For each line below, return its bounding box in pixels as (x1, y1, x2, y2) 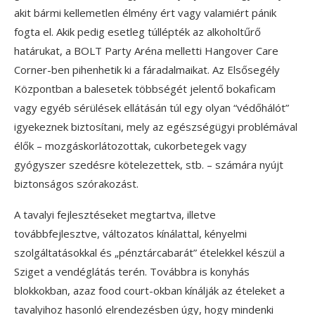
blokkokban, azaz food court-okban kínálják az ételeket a (14, 283, 285, 298)
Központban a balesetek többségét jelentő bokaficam (14, 82, 276, 96)
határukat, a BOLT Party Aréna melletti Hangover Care (14, 44, 278, 58)
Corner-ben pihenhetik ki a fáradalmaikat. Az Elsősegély (14, 63, 280, 77)
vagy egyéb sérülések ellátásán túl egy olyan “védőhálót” (14, 101, 289, 115)
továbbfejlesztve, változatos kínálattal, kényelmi (14, 226, 247, 241)
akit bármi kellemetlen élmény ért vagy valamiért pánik (14, 6, 276, 20)
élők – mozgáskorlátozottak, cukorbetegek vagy (14, 139, 247, 153)
